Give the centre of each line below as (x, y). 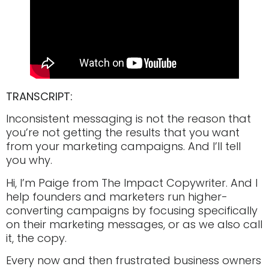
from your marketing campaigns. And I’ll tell (123, 147)
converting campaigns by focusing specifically (132, 210)
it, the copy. (36, 238)
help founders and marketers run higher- (117, 196)
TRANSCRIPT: (39, 96)
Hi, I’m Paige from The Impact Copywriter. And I (132, 183)
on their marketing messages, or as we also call (134, 224)
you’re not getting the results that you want (123, 133)
